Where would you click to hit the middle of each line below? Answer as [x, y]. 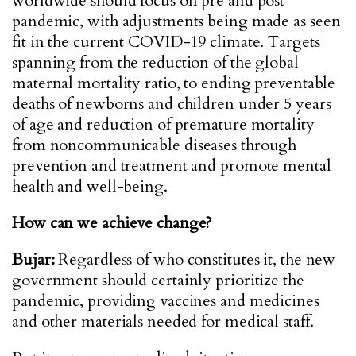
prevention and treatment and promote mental [172, 166]
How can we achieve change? [112, 223]
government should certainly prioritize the [158, 280]
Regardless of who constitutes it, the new [195, 259]
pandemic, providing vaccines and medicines [166, 301]
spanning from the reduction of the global [155, 62]
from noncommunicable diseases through [155, 145]
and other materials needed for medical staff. [163, 321]
